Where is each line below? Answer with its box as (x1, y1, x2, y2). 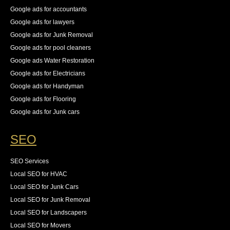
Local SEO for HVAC (10, 170, 67, 178)
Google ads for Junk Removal (10, 31, 93, 39)
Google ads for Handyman (10, 83, 84, 90)
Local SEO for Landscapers (10, 209, 87, 217)
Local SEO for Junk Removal (10, 196, 90, 204)
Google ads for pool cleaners (10, 44, 91, 52)
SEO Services (10, 158, 49, 165)
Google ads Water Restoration (10, 57, 94, 65)
